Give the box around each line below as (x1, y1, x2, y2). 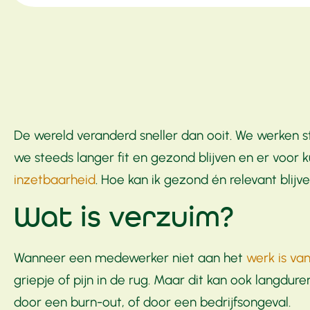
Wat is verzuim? (14, 203, 234, 233)
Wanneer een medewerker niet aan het (14, 249, 246, 266)
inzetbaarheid (14, 172, 95, 188)
